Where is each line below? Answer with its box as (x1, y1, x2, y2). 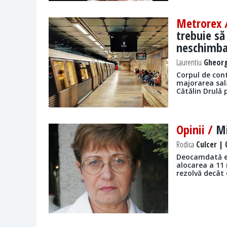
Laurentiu (176, 57, 202, 68)
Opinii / (176, 121, 216, 138)
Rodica (176, 138, 195, 150)
